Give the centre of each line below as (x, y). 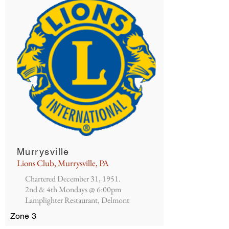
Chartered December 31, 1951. (73, 179)
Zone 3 (23, 216)
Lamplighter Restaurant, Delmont (77, 200)
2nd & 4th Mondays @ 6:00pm (73, 189)
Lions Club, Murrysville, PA (63, 163)
